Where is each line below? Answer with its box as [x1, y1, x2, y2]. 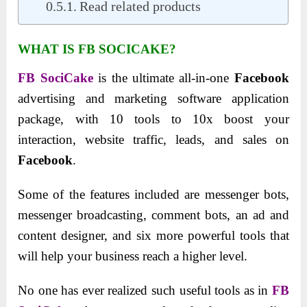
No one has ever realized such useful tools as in [18, 283, 272, 298]
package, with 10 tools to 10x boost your [18, 112, 289, 127]
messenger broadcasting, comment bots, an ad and [18, 208, 289, 223]
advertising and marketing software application [18, 91, 289, 106]
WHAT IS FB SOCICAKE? [18, 42, 177, 57]
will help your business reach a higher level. [18, 249, 248, 264]
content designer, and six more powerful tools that [18, 228, 289, 243]
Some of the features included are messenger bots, [18, 187, 289, 202]
